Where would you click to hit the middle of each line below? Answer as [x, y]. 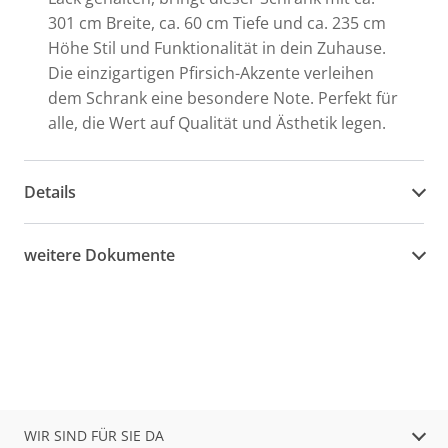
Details [50, 191]
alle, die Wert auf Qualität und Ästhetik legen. [217, 123]
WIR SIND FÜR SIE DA [94, 435]
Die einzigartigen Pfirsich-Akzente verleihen [211, 73]
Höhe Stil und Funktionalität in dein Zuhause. [217, 48]
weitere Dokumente [99, 254]
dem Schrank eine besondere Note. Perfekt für [223, 98]
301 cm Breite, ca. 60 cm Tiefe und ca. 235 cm [217, 23]
